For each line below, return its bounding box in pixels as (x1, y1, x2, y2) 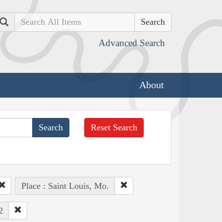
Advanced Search (99, 38, 165, 48)
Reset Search (91, 122, 138, 132)
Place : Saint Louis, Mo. (21, 180, 109, 191)
